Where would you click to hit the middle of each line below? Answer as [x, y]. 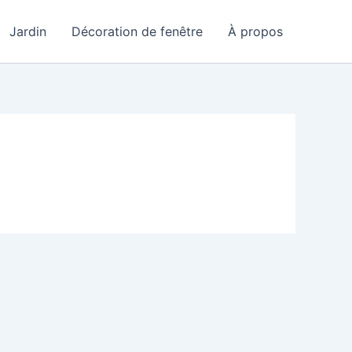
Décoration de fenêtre [137, 31]
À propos [255, 31]
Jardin [28, 31]
